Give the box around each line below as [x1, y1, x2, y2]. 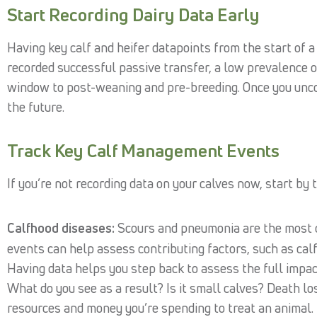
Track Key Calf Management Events [7, 138, 279, 162]
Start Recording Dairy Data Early [7, 3, 260, 27]
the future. [7, 98, 64, 116]
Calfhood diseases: [7, 219, 115, 236]
